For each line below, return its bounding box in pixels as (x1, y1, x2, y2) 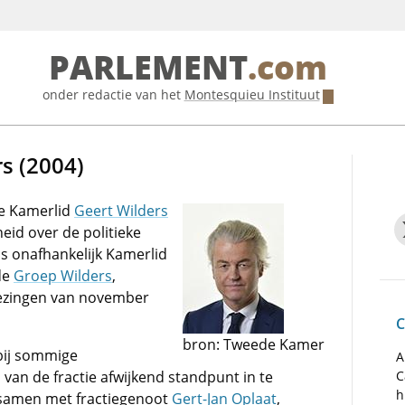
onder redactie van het (42, 86, 184, 103)
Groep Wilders (14, 266, 112, 286)
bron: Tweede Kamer (183, 334, 325, 354)
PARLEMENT (48, 49, 248, 88)
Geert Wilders (74, 201, 168, 221)
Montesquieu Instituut (184, 86, 320, 103)
